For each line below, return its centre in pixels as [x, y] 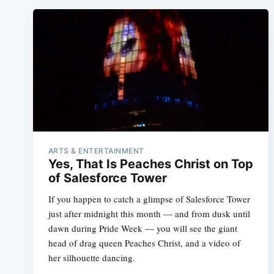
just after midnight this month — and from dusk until [149, 213]
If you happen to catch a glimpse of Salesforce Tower [149, 198]
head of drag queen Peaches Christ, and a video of [144, 243]
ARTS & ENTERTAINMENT [96, 150]
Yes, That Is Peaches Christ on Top [150, 164]
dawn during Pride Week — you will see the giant [143, 228]
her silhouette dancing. [91, 257]
